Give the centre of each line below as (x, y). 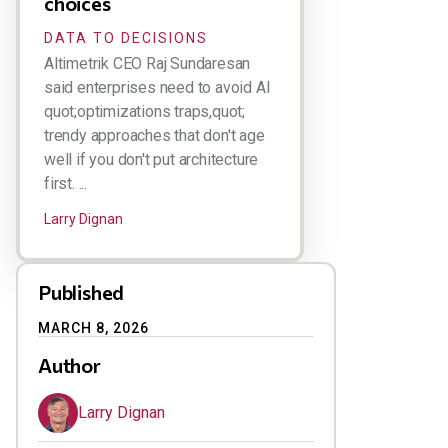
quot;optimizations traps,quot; (145, 111)
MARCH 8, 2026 (93, 327)
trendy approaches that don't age (154, 135)
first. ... (65, 183)
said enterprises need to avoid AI (157, 87)
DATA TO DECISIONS (126, 37)
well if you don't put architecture (151, 159)
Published (81, 291)
